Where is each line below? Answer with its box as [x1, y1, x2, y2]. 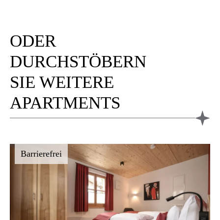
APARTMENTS [10, 93, 120, 113]
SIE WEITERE [10, 73, 114, 92]
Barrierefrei [21, 148, 62, 159]
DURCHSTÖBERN [10, 52, 146, 72]
